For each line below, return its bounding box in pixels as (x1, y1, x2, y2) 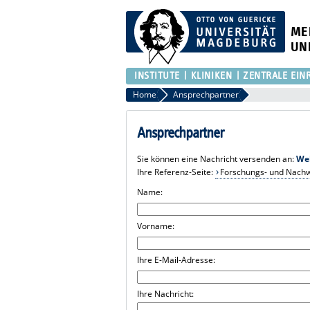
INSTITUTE (134, 70, 181, 81)
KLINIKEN (190, 70, 232, 81)
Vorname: (137, 219, 175, 232)
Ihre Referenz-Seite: (137, 165, 216, 178)
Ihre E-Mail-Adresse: (137, 253, 216, 266)
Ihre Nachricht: (137, 287, 194, 300)
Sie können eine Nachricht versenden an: (137, 152, 297, 165)
